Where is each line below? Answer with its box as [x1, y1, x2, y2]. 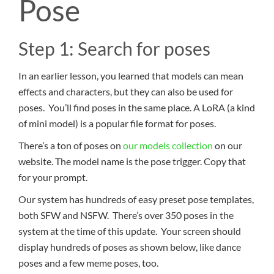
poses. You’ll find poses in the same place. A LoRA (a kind [18, 102, 255, 114]
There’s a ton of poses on [18, 139, 123, 152]
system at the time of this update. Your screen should [18, 225, 241, 237]
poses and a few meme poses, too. [18, 257, 158, 269]
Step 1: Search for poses [18, 37, 210, 60]
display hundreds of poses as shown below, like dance [18, 241, 241, 253]
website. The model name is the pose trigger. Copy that [18, 155, 246, 168]
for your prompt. [18, 171, 87, 183]
